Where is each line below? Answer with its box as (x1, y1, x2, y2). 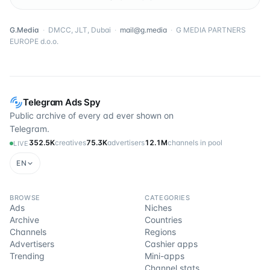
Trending (10, 251, 45, 261)
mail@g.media (120, 25, 167, 34)
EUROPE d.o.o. (10, 37, 58, 46)
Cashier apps (145, 239, 198, 249)
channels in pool (167, 138, 222, 147)
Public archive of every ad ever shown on (10, 110, 174, 121)
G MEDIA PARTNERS (176, 25, 246, 34)
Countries (145, 215, 182, 225)
